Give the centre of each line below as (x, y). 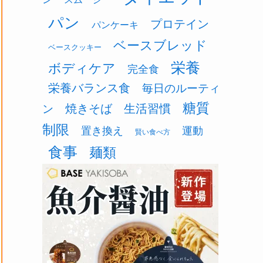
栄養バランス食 (89, 88)
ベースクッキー (75, 48)
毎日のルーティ (181, 89)
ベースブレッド (160, 46)
